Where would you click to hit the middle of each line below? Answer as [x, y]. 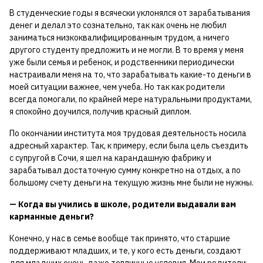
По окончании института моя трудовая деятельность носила [128, 134]
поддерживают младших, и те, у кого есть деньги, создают [125, 251]
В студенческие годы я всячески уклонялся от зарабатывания [130, 13]
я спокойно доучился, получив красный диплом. [100, 112]
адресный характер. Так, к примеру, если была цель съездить [129, 146]
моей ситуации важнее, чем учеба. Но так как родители [117, 87]
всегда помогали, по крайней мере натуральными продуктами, [131, 100]
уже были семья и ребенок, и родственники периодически [122, 63]
